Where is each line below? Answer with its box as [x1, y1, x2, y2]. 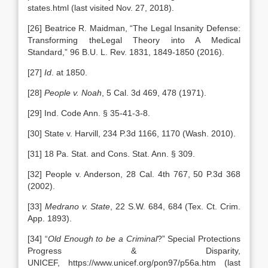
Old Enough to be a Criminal [47, 234, 157, 243]
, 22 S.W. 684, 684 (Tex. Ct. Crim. [110, 202, 241, 211]
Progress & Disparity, [28, 246, 240, 255]
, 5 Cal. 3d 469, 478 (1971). [102, 88, 206, 98]
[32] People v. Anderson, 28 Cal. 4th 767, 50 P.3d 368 [28, 169, 240, 179]
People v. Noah [44, 88, 102, 98]
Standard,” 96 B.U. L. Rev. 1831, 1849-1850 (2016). [28, 47, 224, 57]
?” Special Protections [157, 234, 240, 243]
